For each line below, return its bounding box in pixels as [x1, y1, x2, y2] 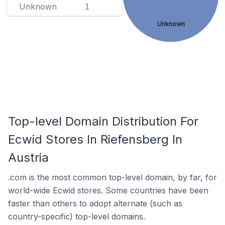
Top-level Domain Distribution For [8, 114, 198, 129]
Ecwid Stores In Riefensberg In [8, 132, 182, 147]
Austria [8, 150, 49, 165]
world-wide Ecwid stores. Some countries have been [8, 185, 208, 195]
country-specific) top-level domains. [8, 211, 145, 221]
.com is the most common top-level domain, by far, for [8, 172, 217, 182]
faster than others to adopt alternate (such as [8, 198, 182, 208]
